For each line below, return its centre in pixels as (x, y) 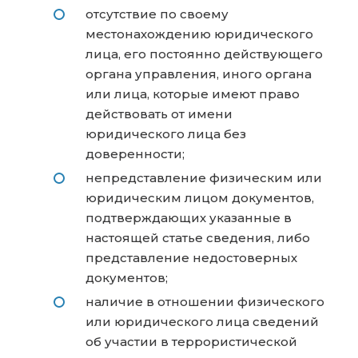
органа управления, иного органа (199, 74)
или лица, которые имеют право (193, 94)
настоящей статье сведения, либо (198, 238)
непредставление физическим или (204, 178)
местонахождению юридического (199, 34)
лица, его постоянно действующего (204, 54)
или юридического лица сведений (202, 322)
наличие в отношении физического (205, 302)
